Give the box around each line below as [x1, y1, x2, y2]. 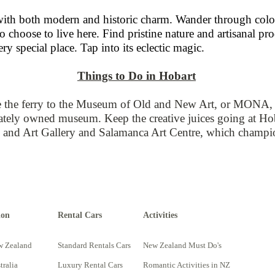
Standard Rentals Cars [58, 241, 131, 250]
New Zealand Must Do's [143, 241, 222, 250]
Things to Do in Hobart [77, 69, 196, 82]
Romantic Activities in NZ [143, 260, 230, 269]
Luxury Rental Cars [58, 260, 123, 269]
